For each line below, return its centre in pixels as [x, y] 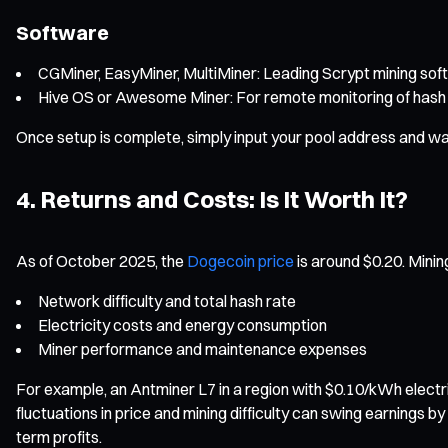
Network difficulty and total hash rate [167, 300]
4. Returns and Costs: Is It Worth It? [212, 198]
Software [62, 32]
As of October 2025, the [101, 260]
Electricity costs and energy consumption [182, 324]
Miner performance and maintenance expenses [202, 348]
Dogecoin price [240, 260]
